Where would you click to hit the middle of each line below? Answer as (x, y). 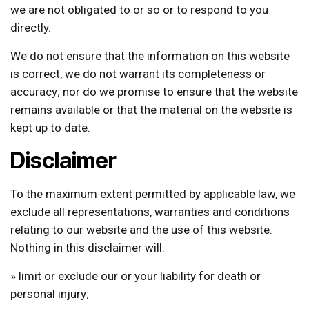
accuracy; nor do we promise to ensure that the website (154, 91)
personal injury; (50, 293)
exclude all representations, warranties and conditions (150, 211)
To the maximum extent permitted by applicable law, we (153, 193)
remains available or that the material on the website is (151, 109)
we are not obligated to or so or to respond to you (139, 9)
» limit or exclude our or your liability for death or (136, 276)
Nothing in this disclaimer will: (88, 247)
